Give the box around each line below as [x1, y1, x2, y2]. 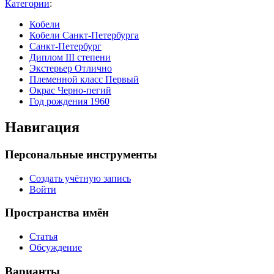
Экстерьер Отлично [29, 63, 112, 74]
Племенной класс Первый [29, 74, 139, 85]
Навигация [5, 119, 80, 136]
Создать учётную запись [29, 172, 131, 183]
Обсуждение [29, 242, 82, 253]
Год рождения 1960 [29, 96, 109, 107]
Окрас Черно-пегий [29, 85, 111, 96]
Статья [29, 231, 57, 242]
